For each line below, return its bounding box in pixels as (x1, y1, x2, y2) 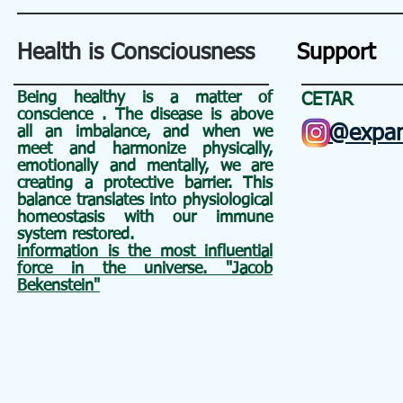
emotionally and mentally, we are (17, 158, 273, 175)
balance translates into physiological (17, 193, 273, 209)
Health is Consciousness (17, 42, 255, 65)
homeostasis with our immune (17, 210, 273, 226)
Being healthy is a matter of (17, 90, 273, 106)
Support (297, 42, 375, 65)
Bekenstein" (17, 278, 100, 294)
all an (17, 124, 63, 140)
